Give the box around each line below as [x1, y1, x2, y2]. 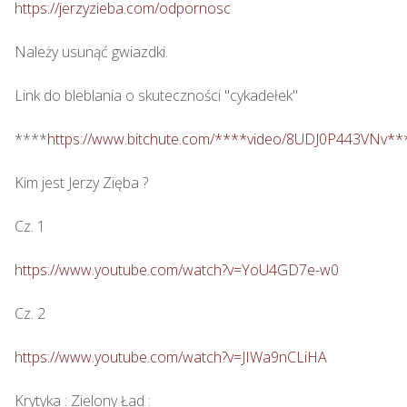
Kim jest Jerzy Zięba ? [15, 173, 152, 194]
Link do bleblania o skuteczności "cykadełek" [15, 85, 298, 106]
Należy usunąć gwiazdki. [15, 42, 168, 63]
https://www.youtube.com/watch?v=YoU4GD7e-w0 [15, 260, 339, 281]
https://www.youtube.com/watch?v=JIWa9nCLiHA [15, 347, 327, 368]
